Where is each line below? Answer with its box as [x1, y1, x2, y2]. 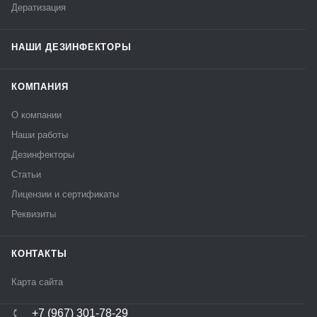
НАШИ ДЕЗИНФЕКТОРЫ [11, 42, 132, 52]
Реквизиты [11, 209, 56, 219]
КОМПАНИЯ [11, 81, 69, 92]
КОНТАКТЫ [11, 248, 67, 259]
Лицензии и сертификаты [11, 189, 119, 200]
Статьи [11, 169, 41, 180]
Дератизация [11, 2, 66, 13]
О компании [11, 110, 62, 120]
